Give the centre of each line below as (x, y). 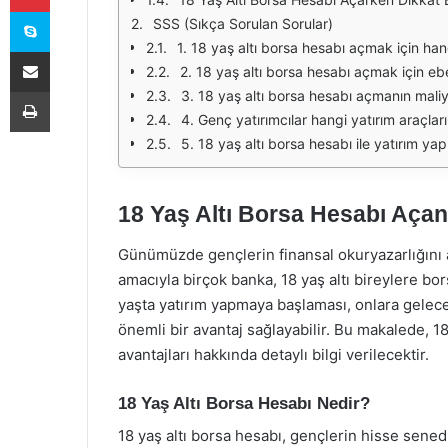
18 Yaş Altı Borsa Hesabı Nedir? (244, 403)
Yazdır (68, 91)
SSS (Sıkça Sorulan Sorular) (243, 23)
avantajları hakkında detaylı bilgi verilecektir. (273, 354)
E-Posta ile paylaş (68, 51)
